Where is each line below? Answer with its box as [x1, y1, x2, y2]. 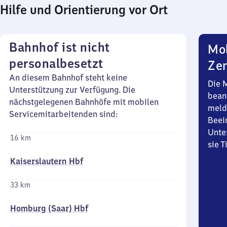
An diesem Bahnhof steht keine [9, 72, 127, 83]
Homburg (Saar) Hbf [10, 203, 88, 213]
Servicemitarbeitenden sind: [9, 109, 118, 119]
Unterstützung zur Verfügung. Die [9, 85, 135, 95]
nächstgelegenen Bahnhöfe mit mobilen [9, 97, 159, 107]
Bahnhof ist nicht [9, 39, 110, 55]
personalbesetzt [9, 55, 103, 71]
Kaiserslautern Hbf [10, 156, 83, 166]
